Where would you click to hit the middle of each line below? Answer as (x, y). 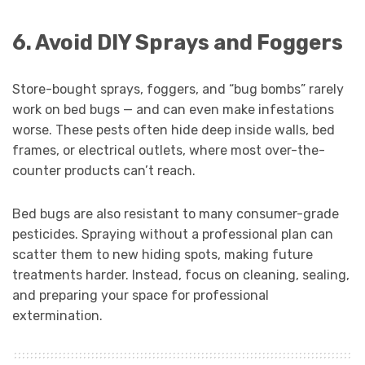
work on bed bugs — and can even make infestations (173, 109)
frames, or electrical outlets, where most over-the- (169, 150)
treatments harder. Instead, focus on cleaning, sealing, (181, 275)
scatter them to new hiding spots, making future (163, 254)
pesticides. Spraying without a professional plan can (173, 234)
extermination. (57, 315)
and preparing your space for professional (141, 295)
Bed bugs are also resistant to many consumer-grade (176, 213)
